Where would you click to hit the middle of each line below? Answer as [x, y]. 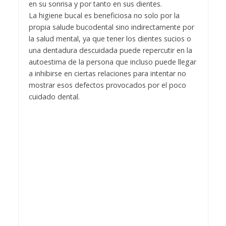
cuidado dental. [54, 97]
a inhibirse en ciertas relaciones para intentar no [107, 74]
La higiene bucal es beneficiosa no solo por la [104, 16]
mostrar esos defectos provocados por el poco [107, 85]
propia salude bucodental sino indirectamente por [111, 27]
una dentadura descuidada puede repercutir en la [110, 50]
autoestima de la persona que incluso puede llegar [112, 62]
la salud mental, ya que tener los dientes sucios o [110, 39]
